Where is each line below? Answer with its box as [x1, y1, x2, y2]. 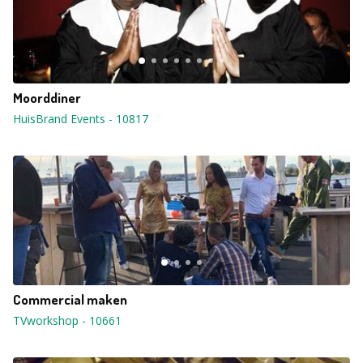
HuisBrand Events [13, 111, 105, 126]
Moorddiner [13, 89, 81, 106]
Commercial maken [13, 291, 127, 308]
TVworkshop [13, 313, 79, 328]
